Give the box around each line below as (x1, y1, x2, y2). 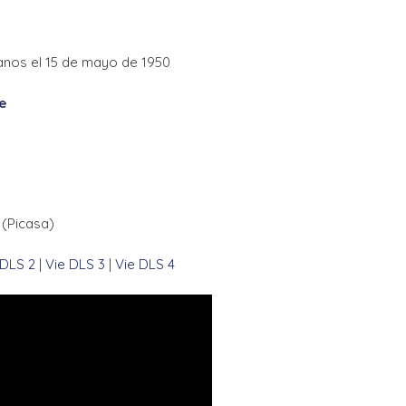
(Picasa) (2, 215, 54, 233)
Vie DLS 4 (115, 255, 175, 273)
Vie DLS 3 (45, 255, 105, 273)
